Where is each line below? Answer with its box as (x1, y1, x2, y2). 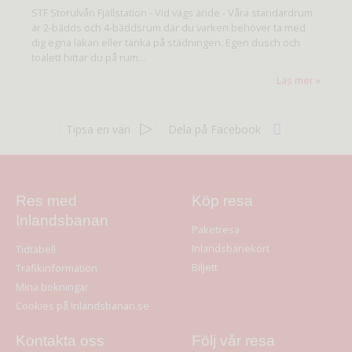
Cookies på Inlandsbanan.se (16, 298, 149, 313)
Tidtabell (16, 242, 56, 257)
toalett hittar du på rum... (31, 49, 145, 64)
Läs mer (277, 72, 313, 87)
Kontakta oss (16, 332, 104, 350)
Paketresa (192, 222, 240, 237)
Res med (16, 192, 77, 210)
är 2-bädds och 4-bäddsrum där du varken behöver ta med (31, 20, 306, 35)
